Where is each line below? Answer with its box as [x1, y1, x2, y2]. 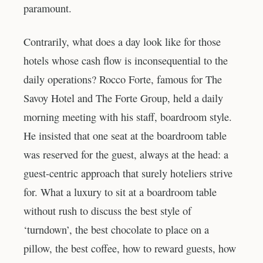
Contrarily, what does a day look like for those [23, 35, 221, 49]
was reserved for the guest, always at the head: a [23, 147, 228, 162]
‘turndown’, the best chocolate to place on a [23, 222, 209, 237]
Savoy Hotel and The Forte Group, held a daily [23, 91, 223, 106]
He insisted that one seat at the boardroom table [23, 129, 227, 143]
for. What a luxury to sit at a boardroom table [23, 185, 217, 200]
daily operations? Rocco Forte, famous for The [23, 72, 222, 87]
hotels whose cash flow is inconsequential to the [23, 53, 228, 68]
